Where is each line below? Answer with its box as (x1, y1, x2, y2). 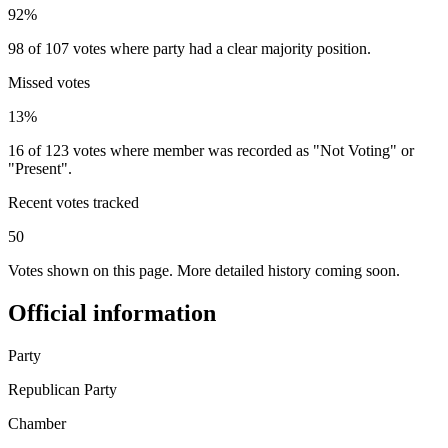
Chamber (8, 414, 66, 432)
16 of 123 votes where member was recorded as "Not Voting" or (8, 141, 414, 159)
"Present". (8, 159, 72, 177)
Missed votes (8, 73, 90, 91)
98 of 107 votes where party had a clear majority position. (8, 39, 371, 57)
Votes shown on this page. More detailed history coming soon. (8, 261, 400, 279)
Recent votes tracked (8, 193, 139, 211)
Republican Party (8, 380, 117, 398)
